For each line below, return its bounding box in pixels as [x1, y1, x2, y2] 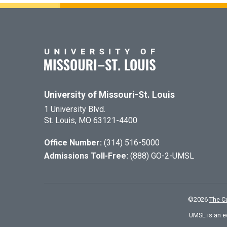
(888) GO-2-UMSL [130, 151, 194, 161]
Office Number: [44, 138, 104, 147]
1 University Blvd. [44, 104, 105, 114]
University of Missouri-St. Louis [44, 90, 175, 100]
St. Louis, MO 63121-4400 [44, 116, 137, 125]
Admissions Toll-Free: [44, 151, 130, 161]
